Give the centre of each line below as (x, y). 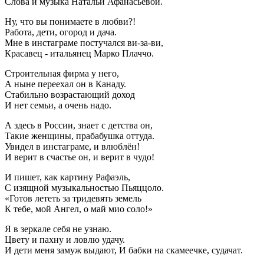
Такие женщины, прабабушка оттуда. (80, 136)
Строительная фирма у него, (62, 74)
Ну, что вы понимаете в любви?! (70, 22)
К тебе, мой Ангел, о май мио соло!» (79, 209)
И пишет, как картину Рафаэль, (67, 177)
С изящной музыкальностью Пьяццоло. (84, 188)
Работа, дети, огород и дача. (61, 32)
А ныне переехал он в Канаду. (65, 84)
